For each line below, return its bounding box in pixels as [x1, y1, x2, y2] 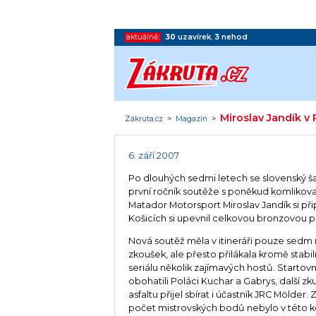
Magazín [176, 114, 208, 123]
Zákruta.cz [125, 114, 164, 123]
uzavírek [178, 32, 212, 42]
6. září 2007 [128, 150, 180, 162]
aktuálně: [126, 32, 160, 42]
